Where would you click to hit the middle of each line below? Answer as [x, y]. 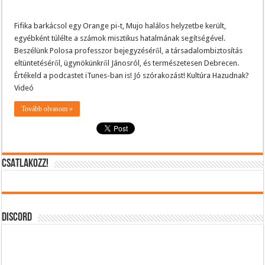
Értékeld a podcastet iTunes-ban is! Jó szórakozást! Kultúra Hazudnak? [132, 75]
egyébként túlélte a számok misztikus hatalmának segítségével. [120, 38]
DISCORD [17, 217]
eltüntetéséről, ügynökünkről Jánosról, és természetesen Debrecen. [127, 63]
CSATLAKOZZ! [25, 164]
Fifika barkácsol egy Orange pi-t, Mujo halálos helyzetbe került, [120, 25]
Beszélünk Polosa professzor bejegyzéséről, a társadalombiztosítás [129, 50]
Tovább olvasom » [47, 109]
